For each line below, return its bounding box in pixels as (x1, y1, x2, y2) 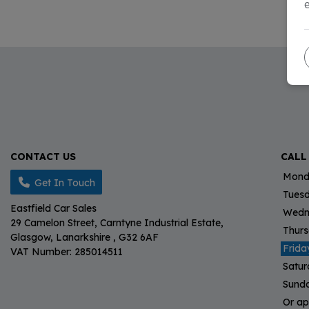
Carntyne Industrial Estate (100, 217, 221, 230)
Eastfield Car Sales (10, 202, 97, 215)
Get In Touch (34, 177, 95, 190)
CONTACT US (10, 150, 76, 163)
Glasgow (10, 231, 50, 244)
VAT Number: (10, 246, 74, 259)
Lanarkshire (56, 231, 113, 244)
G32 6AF (119, 231, 159, 244)
